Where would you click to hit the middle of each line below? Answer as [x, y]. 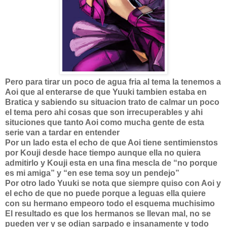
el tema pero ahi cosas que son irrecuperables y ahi [104, 112]
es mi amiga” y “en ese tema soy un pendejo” [92, 173]
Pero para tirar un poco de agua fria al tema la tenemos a [113, 82]
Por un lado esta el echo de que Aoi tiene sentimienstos [111, 143]
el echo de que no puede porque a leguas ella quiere [105, 193]
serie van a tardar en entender [62, 133]
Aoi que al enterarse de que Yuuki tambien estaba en [106, 92]
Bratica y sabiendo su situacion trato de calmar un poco [112, 102]
